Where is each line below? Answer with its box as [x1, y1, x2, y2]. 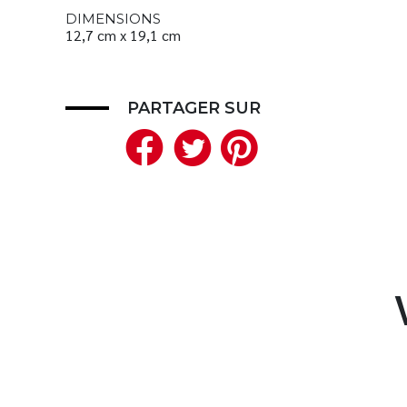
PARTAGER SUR [127, 97, 261, 118]
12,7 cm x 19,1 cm [65, 25, 181, 45]
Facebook [171, 119, 333, 170]
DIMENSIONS [65, 9, 161, 27]
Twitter [219, 119, 335, 170]
